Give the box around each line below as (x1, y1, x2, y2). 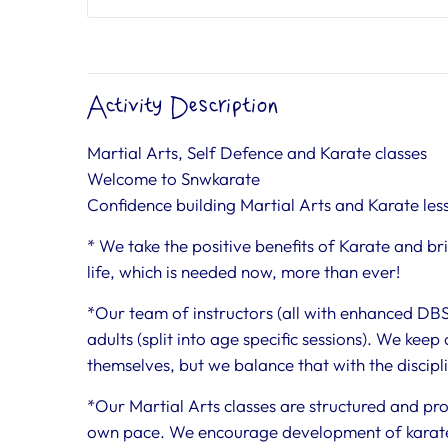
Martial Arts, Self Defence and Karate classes (87, 141, 427, 163)
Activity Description (87, 93, 279, 119)
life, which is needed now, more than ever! (87, 260, 400, 282)
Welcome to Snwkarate (87, 167, 260, 189)
